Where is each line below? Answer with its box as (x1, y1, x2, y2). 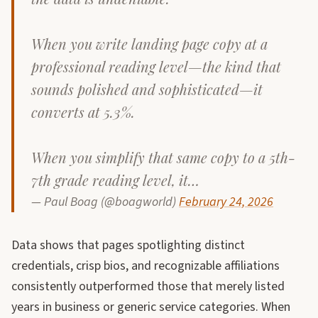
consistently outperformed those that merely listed (11, 278, 285, 295)
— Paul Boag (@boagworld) (31, 193, 179, 211)
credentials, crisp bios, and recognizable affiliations (11, 257, 280, 275)
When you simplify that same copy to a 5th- (31, 148, 295, 167)
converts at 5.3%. (31, 102, 135, 121)
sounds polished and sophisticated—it (31, 79, 263, 99)
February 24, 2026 (179, 193, 273, 211)
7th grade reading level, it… (31, 170, 199, 190)
